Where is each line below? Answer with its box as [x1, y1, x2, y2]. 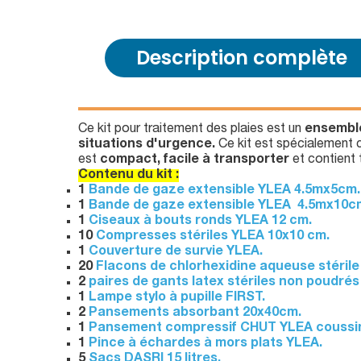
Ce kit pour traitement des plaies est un [78, 122, 305, 136]
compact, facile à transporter [100, 153, 289, 167]
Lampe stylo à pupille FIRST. [89, 291, 265, 305]
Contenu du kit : [78, 168, 179, 182]
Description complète [136, 44, 348, 71]
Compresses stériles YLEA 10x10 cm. [96, 230, 330, 243]
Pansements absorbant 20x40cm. [89, 306, 301, 320]
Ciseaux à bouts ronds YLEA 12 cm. [89, 214, 312, 228]
